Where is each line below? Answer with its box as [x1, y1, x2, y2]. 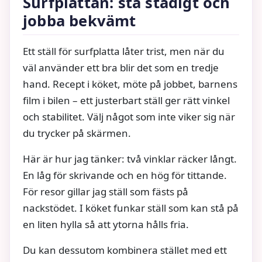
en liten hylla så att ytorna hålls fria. [23, 218, 189, 232]
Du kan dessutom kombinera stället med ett [23, 243, 227, 257]
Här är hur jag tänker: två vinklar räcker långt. [23, 152, 237, 166]
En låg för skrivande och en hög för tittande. [23, 168, 227, 182]
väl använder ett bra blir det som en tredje [23, 61, 219, 75]
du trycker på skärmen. [23, 126, 131, 140]
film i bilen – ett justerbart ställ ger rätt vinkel [23, 94, 230, 108]
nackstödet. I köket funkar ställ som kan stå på [23, 201, 239, 215]
